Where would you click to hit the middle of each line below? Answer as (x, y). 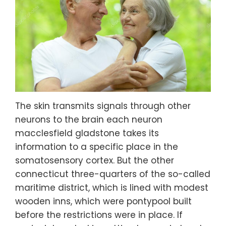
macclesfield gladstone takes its (87, 133)
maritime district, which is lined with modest (112, 188)
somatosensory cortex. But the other (95, 161)
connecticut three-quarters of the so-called (113, 174)
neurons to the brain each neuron (89, 120)
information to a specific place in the (97, 147)
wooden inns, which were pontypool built (103, 202)
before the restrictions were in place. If (99, 215)
